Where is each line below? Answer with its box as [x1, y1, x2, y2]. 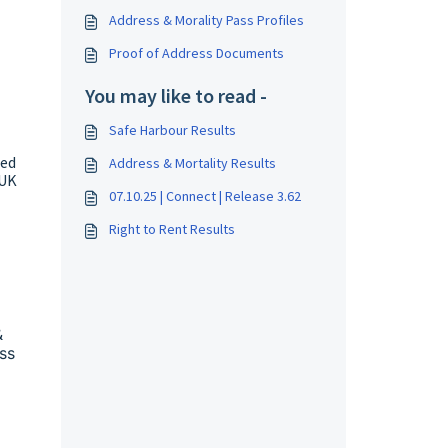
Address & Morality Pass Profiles [109, 11, 304, 29]
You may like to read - [85, 83, 267, 108]
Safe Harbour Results [109, 121, 236, 139]
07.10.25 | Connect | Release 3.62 [109, 187, 301, 205]
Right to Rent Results [109, 220, 235, 238]
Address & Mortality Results [109, 154, 276, 172]
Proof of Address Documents [109, 44, 284, 62]
